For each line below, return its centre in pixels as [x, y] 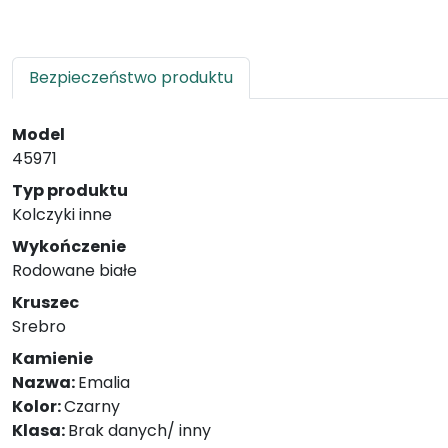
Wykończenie [69, 246]
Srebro [39, 326]
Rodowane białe [74, 270]
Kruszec [45, 302]
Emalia [104, 382]
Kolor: [38, 406]
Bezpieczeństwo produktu [131, 77]
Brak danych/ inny [139, 430]
